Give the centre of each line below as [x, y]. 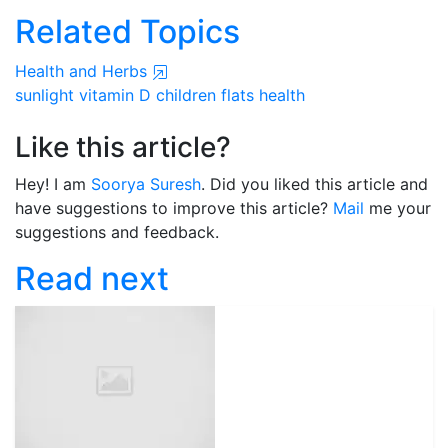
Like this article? [123, 147]
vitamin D [115, 95]
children [186, 95]
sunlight [44, 95]
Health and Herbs [83, 71]
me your [397, 208]
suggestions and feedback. [117, 232]
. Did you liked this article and [314, 184]
